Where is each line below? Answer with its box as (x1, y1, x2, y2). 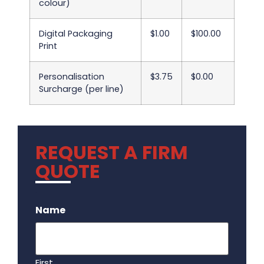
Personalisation (39, 70, 104, 82)
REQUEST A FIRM (35, 138, 188, 166)
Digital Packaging (39, 27, 113, 39)
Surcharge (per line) (39, 82, 124, 95)
